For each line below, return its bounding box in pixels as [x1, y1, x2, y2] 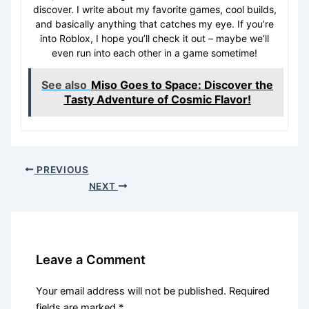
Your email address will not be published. [36, 284, 227, 297]
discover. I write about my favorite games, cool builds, [32, 3, 277, 15]
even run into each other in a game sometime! [52, 46, 257, 59]
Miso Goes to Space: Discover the [91, 77, 273, 92]
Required [229, 284, 270, 297]
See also [41, 77, 87, 92]
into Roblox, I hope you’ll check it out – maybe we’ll [40, 32, 269, 44]
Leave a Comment [36, 252, 146, 268]
